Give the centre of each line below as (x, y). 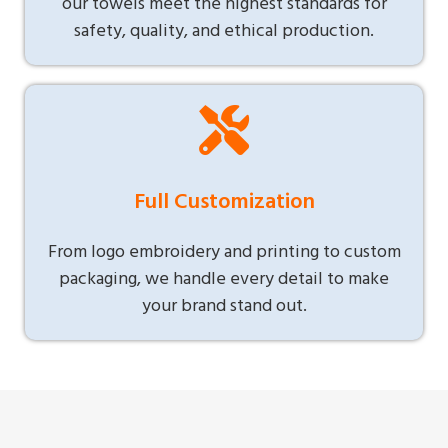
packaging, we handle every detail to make (224, 279)
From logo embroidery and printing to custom (224, 252)
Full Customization (224, 202)
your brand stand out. (224, 306)
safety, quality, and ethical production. (224, 31)
